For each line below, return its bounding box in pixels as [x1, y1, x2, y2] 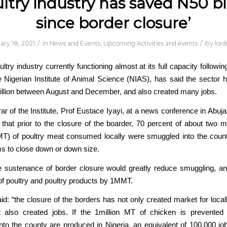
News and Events [49, 39, 100, 47]
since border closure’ [36, 13, 191, 32]
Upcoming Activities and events [103, 39, 198, 47]
